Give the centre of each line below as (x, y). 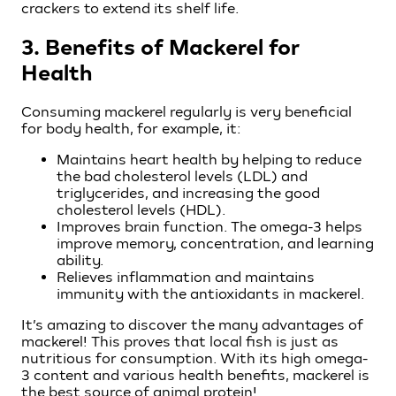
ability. (80, 261)
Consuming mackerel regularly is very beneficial (187, 112)
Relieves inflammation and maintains (186, 278)
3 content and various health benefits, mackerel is (195, 376)
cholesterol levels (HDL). (141, 210)
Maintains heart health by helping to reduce (209, 160)
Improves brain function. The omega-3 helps (209, 227)
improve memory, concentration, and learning (215, 244)
